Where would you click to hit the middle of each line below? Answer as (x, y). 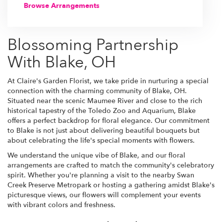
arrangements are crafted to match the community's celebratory (111, 165)
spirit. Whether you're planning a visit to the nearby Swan (101, 175)
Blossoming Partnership (93, 45)
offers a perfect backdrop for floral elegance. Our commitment (109, 120)
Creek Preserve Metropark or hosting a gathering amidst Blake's (111, 185)
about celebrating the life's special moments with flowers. (101, 140)
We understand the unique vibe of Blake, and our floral (96, 155)
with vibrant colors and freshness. (61, 205)
